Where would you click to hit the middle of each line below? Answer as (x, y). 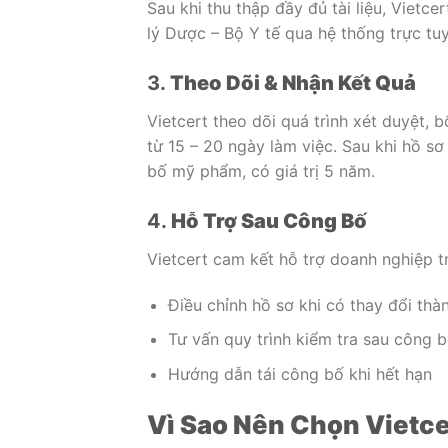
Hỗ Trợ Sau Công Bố (269, 220)
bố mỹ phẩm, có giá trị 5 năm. (261, 171)
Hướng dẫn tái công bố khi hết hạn (299, 373)
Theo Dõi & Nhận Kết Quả (293, 83)
